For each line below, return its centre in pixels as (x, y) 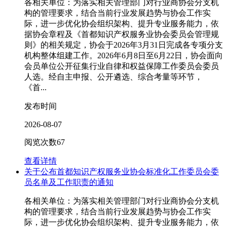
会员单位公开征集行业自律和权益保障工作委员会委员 (122, 66)
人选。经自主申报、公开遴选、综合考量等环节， (113, 77)
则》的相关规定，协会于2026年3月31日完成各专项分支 (124, 45)
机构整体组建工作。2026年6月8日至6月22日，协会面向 (124, 56)
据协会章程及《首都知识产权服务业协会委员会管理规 (122, 34)
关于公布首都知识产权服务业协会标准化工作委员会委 (122, 172)
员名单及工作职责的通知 (69, 182)
